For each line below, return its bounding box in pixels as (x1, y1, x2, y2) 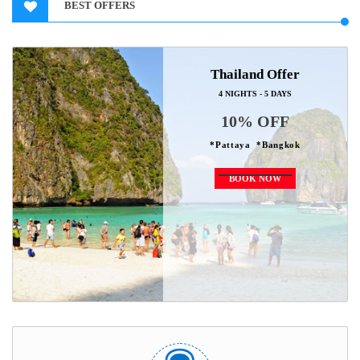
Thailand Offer (211, 66, 301, 82)
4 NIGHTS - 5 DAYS (219, 88, 292, 98)
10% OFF (221, 112, 290, 130)
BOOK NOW (229, 173, 282, 183)
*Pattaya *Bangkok (210, 139, 301, 149)
